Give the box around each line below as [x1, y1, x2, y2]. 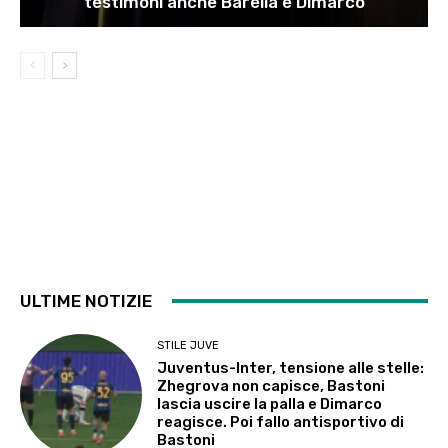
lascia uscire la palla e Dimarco [157, 395, 383, 414]
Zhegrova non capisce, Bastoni [157, 377, 386, 396]
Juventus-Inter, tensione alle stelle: [157, 359, 425, 378]
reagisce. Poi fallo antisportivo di [157, 413, 405, 432]
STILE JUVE [157, 339, 220, 353]
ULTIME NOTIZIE [20, 290, 152, 311]
